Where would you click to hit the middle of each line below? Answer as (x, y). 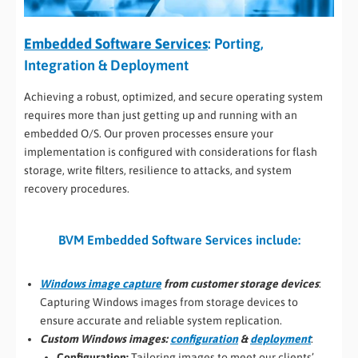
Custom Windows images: (105, 339)
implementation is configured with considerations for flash (171, 151)
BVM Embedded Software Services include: (179, 239)
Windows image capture (101, 284)
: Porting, (236, 44)
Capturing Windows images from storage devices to (169, 302)
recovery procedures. (77, 188)
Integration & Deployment (106, 66)
